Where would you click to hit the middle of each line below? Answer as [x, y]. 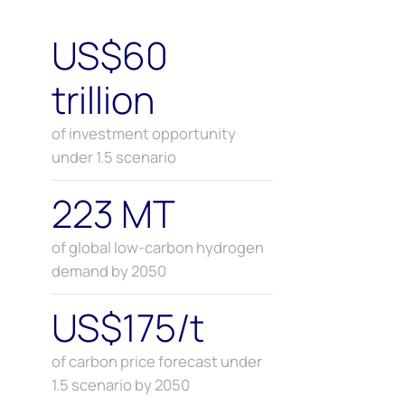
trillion [103, 100]
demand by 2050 [108, 271]
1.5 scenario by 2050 [120, 385]
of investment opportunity [143, 134]
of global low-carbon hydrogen [157, 248]
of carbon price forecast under [156, 362]
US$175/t [127, 328]
